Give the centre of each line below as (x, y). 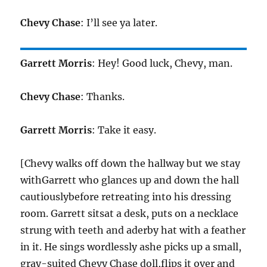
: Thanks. (103, 97)
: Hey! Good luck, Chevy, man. (162, 63)
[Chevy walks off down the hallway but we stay (131, 164)
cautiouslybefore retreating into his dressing (126, 197)
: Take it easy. (124, 130)
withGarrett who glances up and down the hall (130, 180)
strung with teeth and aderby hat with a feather (133, 230)
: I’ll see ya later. (119, 23)
